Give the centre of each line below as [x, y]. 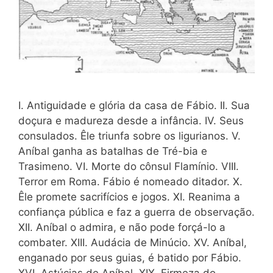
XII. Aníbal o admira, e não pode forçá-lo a [122, 227]
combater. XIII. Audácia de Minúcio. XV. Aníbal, [133, 242]
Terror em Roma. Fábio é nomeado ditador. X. [130, 181]
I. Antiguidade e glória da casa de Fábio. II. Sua [134, 105]
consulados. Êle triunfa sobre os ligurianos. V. [129, 136]
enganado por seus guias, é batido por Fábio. [130, 257]
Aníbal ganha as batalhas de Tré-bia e [113, 151]
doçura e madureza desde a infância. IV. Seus [131, 120]
